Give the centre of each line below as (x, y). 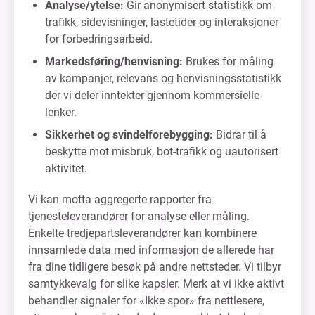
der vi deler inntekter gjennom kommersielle (152, 95)
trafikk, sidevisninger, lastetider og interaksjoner (162, 22)
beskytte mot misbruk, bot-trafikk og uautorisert (162, 152)
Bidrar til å (240, 135)
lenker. (61, 112)
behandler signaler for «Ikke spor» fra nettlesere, (146, 301)
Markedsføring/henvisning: (114, 62)
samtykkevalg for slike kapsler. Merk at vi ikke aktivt (156, 284)
